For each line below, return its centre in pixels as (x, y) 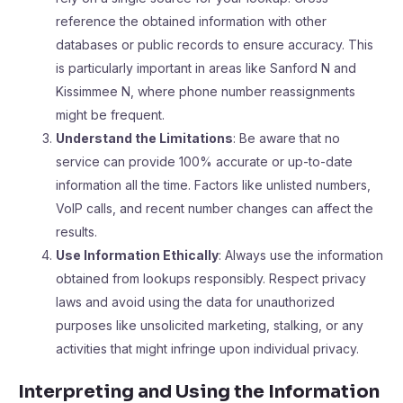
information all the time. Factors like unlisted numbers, (213, 185)
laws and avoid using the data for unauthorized (195, 302)
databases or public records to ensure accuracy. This (215, 45)
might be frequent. (110, 115)
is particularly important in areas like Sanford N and (206, 68)
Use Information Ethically (137, 255)
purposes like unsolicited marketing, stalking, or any (210, 325)
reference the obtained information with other (191, 21)
